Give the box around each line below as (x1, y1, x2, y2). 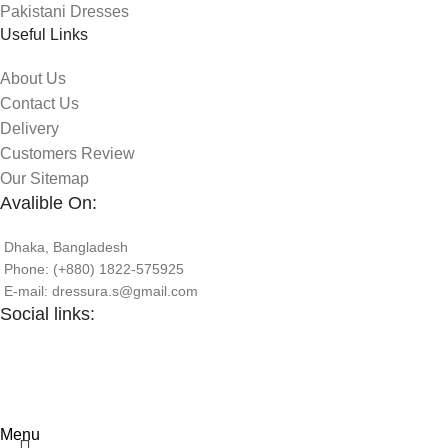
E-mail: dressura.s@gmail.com (4, 282, 198, 299)
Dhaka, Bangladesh (4, 238, 128, 255)
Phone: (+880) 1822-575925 (4, 260, 184, 277)
